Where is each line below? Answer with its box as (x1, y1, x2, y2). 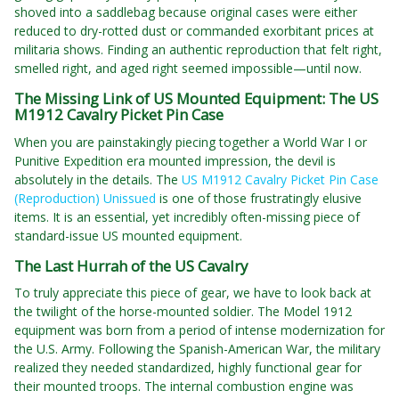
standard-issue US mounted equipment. (14, 227, 242, 245)
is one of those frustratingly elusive (156, 190, 362, 208)
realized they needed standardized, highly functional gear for (14, 359, 362, 377)
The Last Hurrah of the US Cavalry (14, 256, 248, 277)
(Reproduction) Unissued (14, 190, 156, 208)
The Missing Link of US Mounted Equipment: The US (14, 88, 379, 109)
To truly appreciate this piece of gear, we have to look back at (14, 284, 371, 302)
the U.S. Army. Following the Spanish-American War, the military (14, 340, 380, 358)
